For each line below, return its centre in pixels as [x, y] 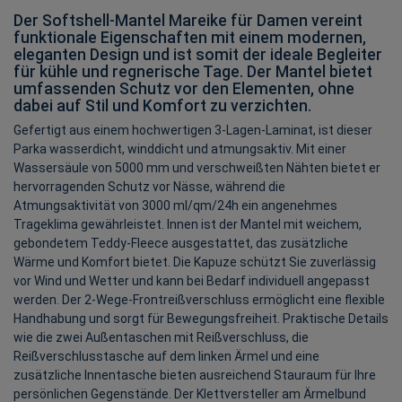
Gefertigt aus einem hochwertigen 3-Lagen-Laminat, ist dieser [193, 130]
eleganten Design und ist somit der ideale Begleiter [198, 54]
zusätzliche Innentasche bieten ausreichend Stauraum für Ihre [195, 375]
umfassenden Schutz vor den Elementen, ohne [184, 88]
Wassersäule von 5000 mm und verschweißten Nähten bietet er [197, 167]
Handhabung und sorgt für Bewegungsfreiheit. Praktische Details [201, 318]
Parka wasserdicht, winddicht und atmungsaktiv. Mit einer [180, 149]
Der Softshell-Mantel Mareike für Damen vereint [188, 20]
